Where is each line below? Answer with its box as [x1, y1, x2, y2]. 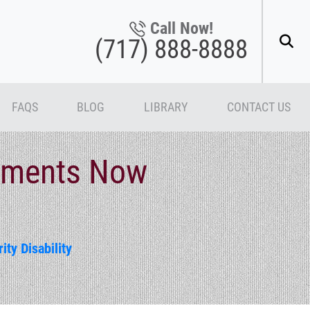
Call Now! [150, 18, 213, 38]
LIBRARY [143, 100, 188, 114]
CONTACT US [226, 100, 291, 114]
